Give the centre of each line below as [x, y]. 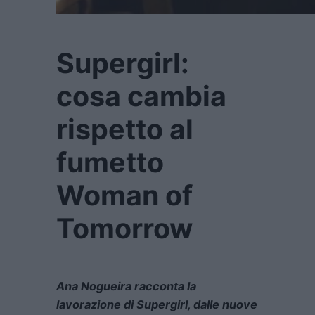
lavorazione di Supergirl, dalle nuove [157, 305]
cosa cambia [141, 96]
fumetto [110, 162]
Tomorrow [124, 228]
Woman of [124, 195]
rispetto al [125, 129]
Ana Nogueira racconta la [126, 287]
